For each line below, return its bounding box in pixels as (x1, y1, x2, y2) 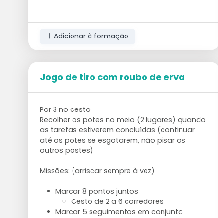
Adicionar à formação (52, 31, 129, 41)
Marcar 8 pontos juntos (55, 186, 138, 196)
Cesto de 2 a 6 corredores (71, 196, 163, 206)
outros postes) (39, 145, 93, 155)
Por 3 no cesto (39, 104, 91, 114)
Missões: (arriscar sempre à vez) (39, 165, 155, 176)
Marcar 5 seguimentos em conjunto (55, 206, 183, 217)
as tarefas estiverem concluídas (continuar (39, 125, 195, 135)
